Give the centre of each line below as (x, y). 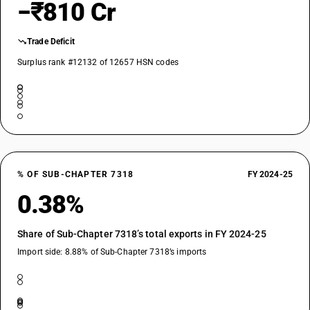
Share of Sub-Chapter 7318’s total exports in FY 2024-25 (142, 234)
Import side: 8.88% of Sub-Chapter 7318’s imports (112, 252)
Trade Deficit (51, 42)
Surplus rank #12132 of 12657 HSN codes (98, 62)
